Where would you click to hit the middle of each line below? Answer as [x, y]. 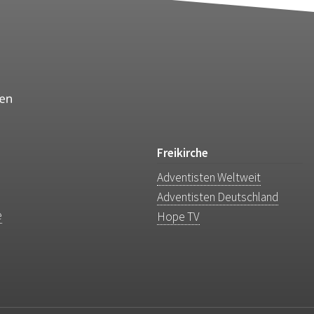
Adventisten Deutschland [217, 197]
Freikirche [182, 153]
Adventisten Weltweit [209, 178]
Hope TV [178, 217]
